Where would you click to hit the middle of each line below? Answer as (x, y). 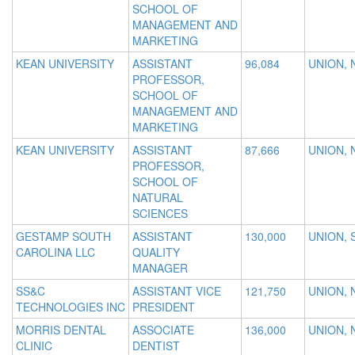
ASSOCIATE (163, 330)
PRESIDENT (164, 307)
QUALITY (156, 252)
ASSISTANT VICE (177, 291)
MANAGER (160, 268)
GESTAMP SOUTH (63, 237)
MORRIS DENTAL (61, 330)
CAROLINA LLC (55, 252)
